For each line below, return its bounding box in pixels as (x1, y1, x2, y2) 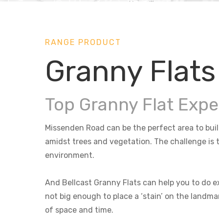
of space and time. (45, 205, 113, 215)
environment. (45, 150, 94, 160)
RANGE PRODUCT (45, 37, 121, 47)
